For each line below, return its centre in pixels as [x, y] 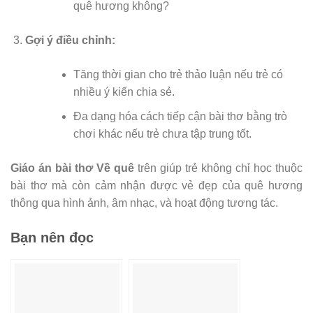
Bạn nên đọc [52, 237]
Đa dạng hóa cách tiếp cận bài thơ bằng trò [180, 116]
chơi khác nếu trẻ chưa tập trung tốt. [162, 133]
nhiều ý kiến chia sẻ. [124, 92]
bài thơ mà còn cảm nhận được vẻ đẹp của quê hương [156, 185]
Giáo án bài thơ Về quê [72, 168]
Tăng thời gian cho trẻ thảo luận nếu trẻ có [178, 75]
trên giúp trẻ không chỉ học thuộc [218, 168]
